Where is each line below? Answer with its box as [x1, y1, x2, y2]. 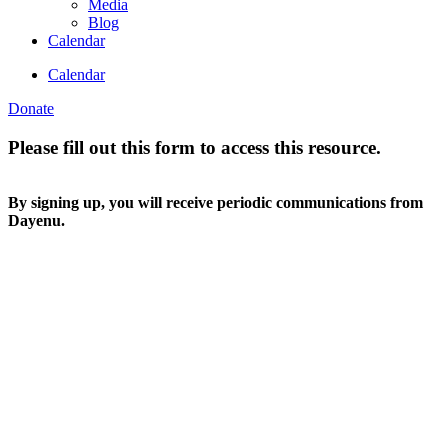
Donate [8, 100, 54, 118]
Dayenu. [8, 211, 65, 229]
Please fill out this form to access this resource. [8, 136, 381, 158]
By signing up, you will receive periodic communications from [8, 193, 423, 211]
